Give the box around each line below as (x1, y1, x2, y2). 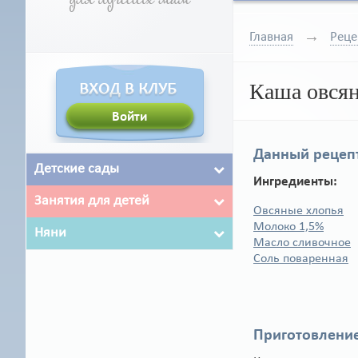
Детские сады (34, 161, 119, 177)
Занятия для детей (34, 193, 149, 209)
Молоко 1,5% (253, 221, 324, 233)
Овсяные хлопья (253, 205, 344, 217)
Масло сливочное (253, 237, 351, 249)
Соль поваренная (253, 253, 348, 265)
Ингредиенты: (253, 175, 337, 189)
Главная (249, 30, 293, 44)
